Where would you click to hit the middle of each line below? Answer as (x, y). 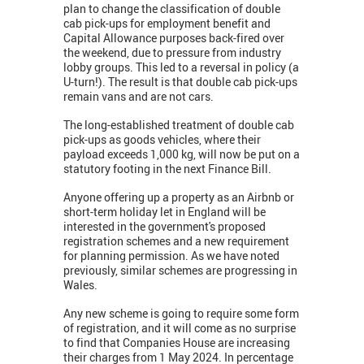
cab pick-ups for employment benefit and (167, 24)
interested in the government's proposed (165, 227)
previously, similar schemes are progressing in (180, 271)
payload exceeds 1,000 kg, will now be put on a (182, 154)
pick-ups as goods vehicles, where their (162, 140)
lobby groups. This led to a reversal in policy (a (181, 67)
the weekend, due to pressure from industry (172, 53)
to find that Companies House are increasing (177, 343)
